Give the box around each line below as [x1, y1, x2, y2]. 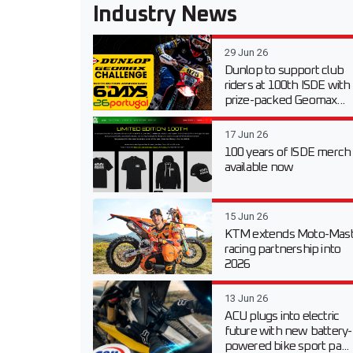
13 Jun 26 [224, 292, 268, 305]
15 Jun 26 [224, 210, 268, 223]
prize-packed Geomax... [224, 94, 344, 107]
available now [224, 161, 294, 174]
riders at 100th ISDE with [224, 79, 351, 92]
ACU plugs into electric [224, 310, 340, 323]
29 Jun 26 [224, 46, 268, 59]
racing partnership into [224, 243, 341, 256]
